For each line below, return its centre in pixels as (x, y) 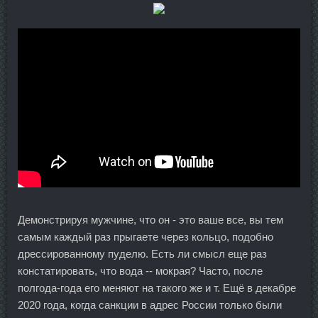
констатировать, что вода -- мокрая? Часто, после (140, 270)
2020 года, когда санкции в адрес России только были (150, 305)
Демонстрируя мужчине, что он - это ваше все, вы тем (150, 219)
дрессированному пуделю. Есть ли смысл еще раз (142, 253)
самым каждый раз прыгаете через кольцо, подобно (146, 236)
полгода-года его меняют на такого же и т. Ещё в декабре (157, 287)
